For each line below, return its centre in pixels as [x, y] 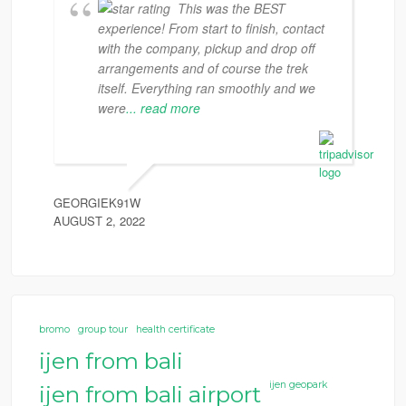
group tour [103, 329]
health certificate [175, 329]
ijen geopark [298, 385]
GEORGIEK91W [97, 203]
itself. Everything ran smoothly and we [207, 88]
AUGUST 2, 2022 [99, 221]
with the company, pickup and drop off [206, 48]
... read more [163, 108]
